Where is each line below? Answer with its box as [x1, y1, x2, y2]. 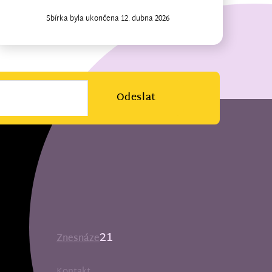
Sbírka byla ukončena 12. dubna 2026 [46, 12, 169, 25]
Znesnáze [56, 231, 100, 248]
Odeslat [116, 89, 156, 107]
